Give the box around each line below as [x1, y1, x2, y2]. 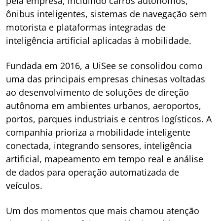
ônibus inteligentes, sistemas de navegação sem [6, 8, 207, 20]
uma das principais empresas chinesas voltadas [6, 73, 205, 85]
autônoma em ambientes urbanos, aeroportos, [6, 100, 201, 111]
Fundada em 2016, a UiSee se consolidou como [6, 60, 203, 72]
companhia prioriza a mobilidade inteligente [6, 126, 190, 138]
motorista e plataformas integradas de [6, 21, 166, 33]
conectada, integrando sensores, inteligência [6, 140, 192, 151]
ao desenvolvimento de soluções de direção [6, 86, 189, 98]
